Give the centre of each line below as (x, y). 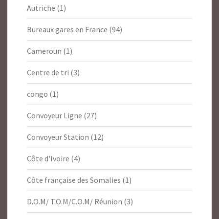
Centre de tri (48, 73)
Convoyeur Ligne (55, 116)
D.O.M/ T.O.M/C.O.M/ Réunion (75, 202)
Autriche (41, 8)
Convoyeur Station (58, 137)
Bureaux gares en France (67, 30)
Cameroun (44, 51)
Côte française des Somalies (74, 180)
